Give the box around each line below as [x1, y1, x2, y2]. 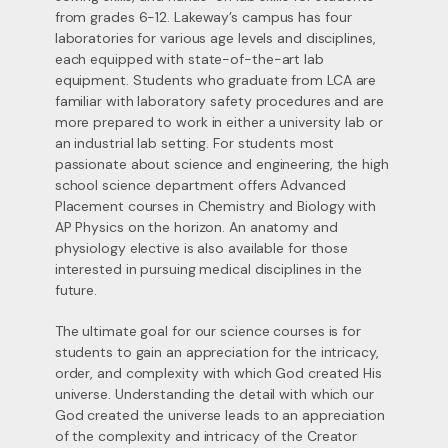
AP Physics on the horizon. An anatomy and [54, 218, 338, 236]
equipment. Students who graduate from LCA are [54, 71, 377, 89]
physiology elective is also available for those [54, 239, 349, 257]
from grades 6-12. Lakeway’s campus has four [54, 8, 352, 26]
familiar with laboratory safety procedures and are [54, 92, 384, 110]
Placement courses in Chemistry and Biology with [54, 197, 377, 215]
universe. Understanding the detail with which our [54, 385, 374, 403]
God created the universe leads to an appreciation [54, 406, 385, 424]
